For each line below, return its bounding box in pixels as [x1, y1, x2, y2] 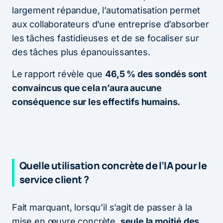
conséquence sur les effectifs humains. [12, 96, 182, 107]
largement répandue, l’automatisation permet [12, 4, 201, 15]
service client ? [19, 172, 89, 186]
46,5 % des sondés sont [105, 68, 208, 79]
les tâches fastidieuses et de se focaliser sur [12, 32, 199, 43]
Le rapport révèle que [12, 68, 106, 79]
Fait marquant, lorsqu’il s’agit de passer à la [12, 202, 192, 213]
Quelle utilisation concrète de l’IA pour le [19, 158, 207, 172]
